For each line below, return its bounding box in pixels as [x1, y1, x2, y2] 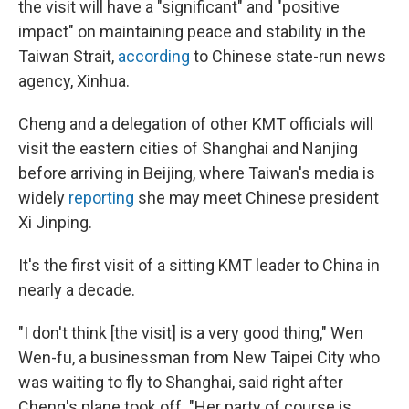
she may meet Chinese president [134, 188, 379, 207]
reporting [68, 188, 134, 207]
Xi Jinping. [18, 213, 92, 232]
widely [18, 188, 68, 207]
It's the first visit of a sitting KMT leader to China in [18, 256, 380, 275]
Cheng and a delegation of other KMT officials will [18, 114, 373, 133]
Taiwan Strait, [18, 47, 118, 66]
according [118, 47, 190, 66]
